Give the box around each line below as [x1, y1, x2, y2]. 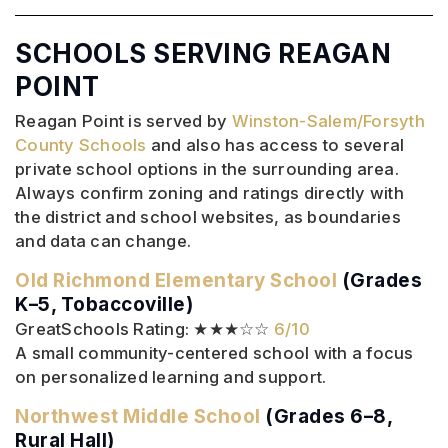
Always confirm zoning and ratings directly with [15, 183, 404, 204]
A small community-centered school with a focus [15, 343, 414, 364]
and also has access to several [146, 135, 405, 156]
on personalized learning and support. [15, 367, 327, 388]
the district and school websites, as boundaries [15, 207, 401, 228]
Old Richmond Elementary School [15, 269, 342, 293]
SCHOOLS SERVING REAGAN [15, 38, 391, 70]
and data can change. [15, 231, 191, 252]
